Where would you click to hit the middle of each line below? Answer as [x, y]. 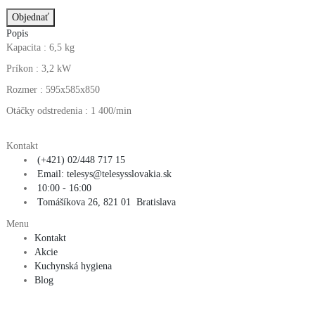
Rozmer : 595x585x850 [53, 89]
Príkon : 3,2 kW [39, 68]
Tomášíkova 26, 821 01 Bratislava [107, 202]
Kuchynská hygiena [73, 266]
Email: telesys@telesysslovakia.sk [104, 174]
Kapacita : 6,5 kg [40, 47]
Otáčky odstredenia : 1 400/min [69, 110]
